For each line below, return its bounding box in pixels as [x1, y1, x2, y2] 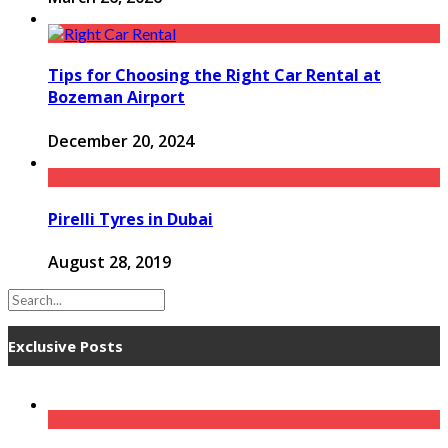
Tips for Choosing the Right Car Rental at [48, 64, 381, 87]
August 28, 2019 [48, 251, 171, 274]
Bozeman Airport [48, 86, 185, 109]
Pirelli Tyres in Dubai [48, 207, 213, 230]
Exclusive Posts [8, 336, 123, 357]
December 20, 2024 [48, 129, 194, 152]
